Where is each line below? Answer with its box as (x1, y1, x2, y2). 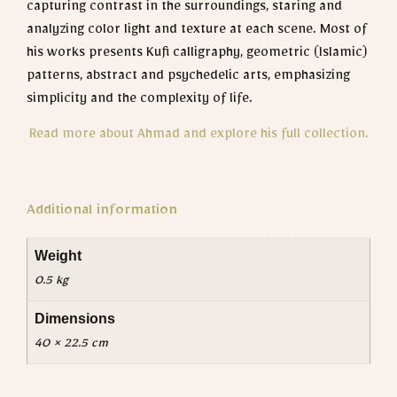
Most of (320, 23, 367, 40)
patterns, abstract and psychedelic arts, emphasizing (27, 69, 350, 86)
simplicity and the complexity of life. (27, 92, 253, 109)
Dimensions (34, 311, 115, 327)
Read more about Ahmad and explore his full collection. (28, 128, 369, 145)
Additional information (27, 204, 177, 222)
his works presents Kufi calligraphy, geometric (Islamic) (27, 46, 367, 63)
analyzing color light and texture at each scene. (27, 23, 320, 40)
